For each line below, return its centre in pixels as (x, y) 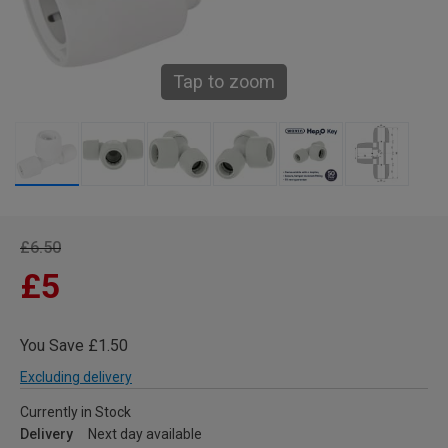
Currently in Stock (75, 412)
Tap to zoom (224, 82)
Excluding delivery (76, 377)
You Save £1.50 (74, 346)
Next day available (145, 434)
